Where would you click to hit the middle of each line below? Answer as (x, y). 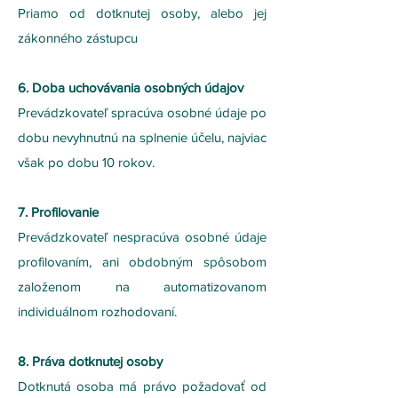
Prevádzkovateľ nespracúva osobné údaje (142, 237)
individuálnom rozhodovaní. (97, 311)
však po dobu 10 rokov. (86, 162)
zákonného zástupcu (78, 38)
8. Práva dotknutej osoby (90, 361)
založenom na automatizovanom (142, 287)
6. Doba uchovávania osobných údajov (131, 88)
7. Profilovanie (58, 212)
